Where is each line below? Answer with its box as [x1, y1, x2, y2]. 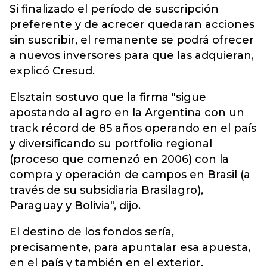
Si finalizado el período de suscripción [10, 2, 219, 15]
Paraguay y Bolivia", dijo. [10, 199, 141, 212]
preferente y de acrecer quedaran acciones [10, 18, 254, 31]
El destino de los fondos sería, [10, 225, 174, 238]
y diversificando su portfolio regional [10, 137, 212, 150]
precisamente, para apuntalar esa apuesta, [10, 241, 250, 254]
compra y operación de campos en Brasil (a [10, 168, 250, 181]
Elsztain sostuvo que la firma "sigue [10, 91, 206, 104]
